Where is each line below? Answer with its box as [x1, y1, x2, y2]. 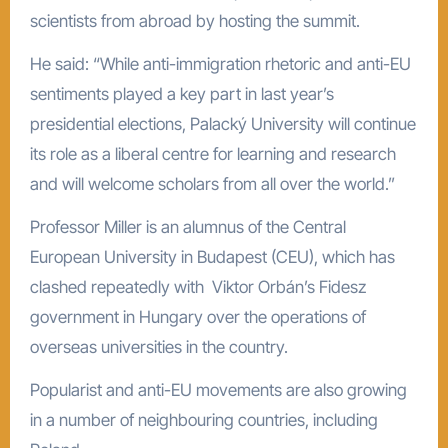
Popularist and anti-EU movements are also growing [29, 379, 407, 400]
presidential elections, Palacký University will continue [29, 113, 416, 134]
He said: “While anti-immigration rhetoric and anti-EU [29, 53, 411, 74]
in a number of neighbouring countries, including [29, 409, 378, 430]
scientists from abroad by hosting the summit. [29, 10, 360, 31]
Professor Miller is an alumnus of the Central [29, 216, 346, 237]
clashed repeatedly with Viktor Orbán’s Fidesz [29, 276, 366, 297]
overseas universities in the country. [29, 336, 288, 357]
